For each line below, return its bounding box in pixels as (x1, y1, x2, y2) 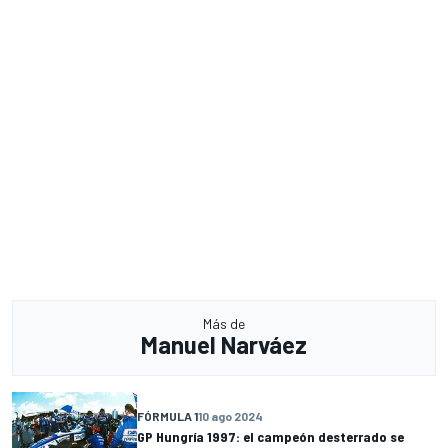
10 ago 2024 (198, 408, 263, 423)
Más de (203, 315, 245, 333)
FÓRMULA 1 (137, 408, 198, 423)
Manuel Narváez (141, 330, 307, 360)
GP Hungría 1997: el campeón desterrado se (137, 427, 404, 445)
